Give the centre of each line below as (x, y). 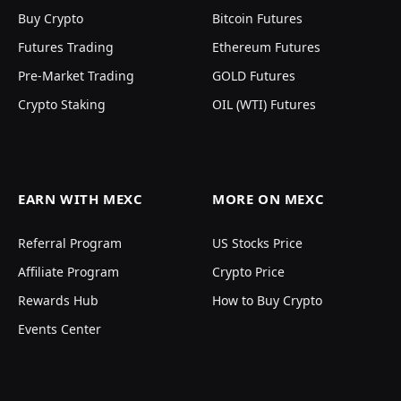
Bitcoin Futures (257, 19)
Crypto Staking (62, 105)
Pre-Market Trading (76, 76)
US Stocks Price (257, 243)
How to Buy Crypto (267, 301)
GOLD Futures (254, 76)
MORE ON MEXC (269, 199)
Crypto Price (248, 272)
